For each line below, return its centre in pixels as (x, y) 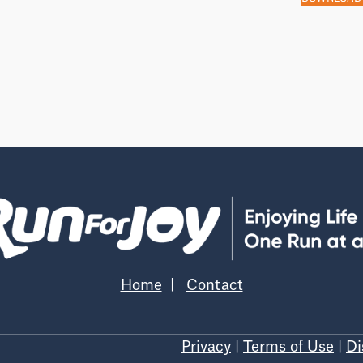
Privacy (206, 347)
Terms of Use (288, 347)
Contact (214, 286)
